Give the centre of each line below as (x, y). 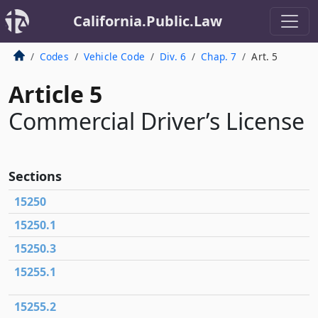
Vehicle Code (114, 56)
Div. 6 (173, 56)
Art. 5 (265, 56)
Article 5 (55, 94)
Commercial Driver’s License (157, 121)
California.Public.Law (148, 21)
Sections (35, 176)
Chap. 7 (219, 56)
